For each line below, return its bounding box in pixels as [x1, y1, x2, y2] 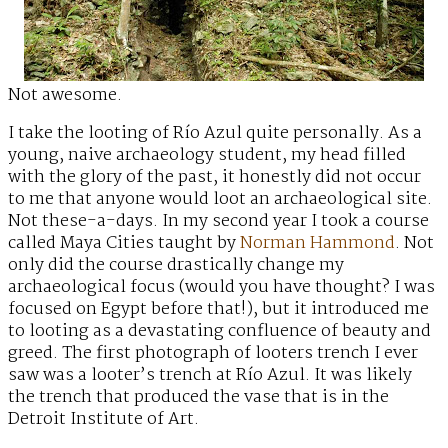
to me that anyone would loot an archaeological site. [8, 186, 432, 214]
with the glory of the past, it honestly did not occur [8, 164, 421, 192]
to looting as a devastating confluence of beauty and [8, 318, 431, 346]
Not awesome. [8, 82, 122, 110]
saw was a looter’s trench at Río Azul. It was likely [8, 362, 412, 390]
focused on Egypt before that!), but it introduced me [8, 296, 429, 324]
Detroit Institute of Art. [8, 406, 199, 434]
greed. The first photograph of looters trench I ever [8, 340, 418, 368]
